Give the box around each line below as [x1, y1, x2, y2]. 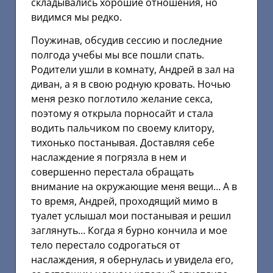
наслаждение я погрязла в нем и [31, 151, 186, 165]
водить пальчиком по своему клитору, [31, 121, 214, 135]
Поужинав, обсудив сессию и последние [31, 34, 222, 48]
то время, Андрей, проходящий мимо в [31, 194, 218, 208]
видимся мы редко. [31, 10, 122, 24]
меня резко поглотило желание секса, [31, 92, 213, 106]
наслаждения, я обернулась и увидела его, [31, 253, 233, 267]
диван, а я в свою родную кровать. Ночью [31, 77, 230, 91]
